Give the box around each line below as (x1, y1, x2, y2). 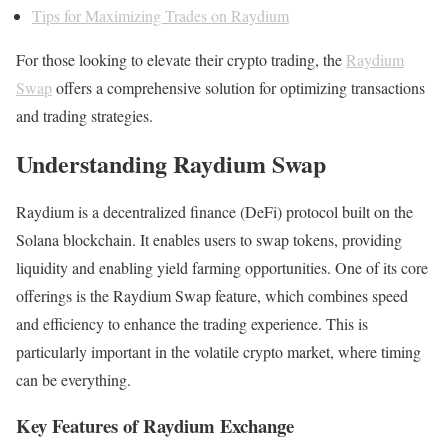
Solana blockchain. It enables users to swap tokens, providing (16, 228, 402, 250)
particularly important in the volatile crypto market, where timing (16, 340, 421, 362)
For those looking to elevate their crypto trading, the (16, 48, 346, 70)
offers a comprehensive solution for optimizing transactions (52, 76, 425, 98)
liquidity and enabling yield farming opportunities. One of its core (16, 256, 428, 278)
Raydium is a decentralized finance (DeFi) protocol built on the (16, 200, 413, 222)
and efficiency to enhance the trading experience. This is (16, 312, 368, 334)
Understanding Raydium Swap (16, 145, 326, 181)
